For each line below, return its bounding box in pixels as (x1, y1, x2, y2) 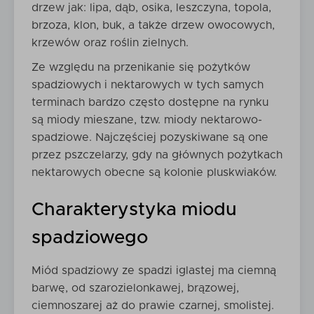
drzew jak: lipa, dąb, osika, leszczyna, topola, (32, 2, 271, 13)
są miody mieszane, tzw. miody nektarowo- (32, 114, 262, 125)
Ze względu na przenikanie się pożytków (32, 62, 250, 73)
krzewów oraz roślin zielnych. (32, 37, 189, 48)
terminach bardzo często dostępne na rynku (32, 97, 268, 108)
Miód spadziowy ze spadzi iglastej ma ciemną (32, 265, 276, 276)
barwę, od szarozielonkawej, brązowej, (32, 282, 239, 294)
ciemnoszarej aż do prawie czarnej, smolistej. (32, 300, 274, 311)
